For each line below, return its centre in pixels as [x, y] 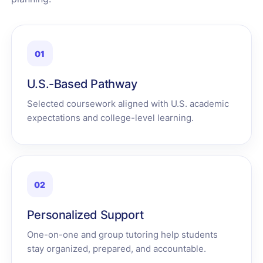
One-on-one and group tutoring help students [122, 235]
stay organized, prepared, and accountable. [116, 249]
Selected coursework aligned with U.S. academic [128, 104]
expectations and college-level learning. [110, 118]
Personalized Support [85, 215]
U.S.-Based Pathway [82, 84]
